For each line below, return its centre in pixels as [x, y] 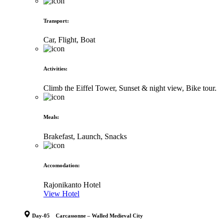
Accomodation [61, 166]
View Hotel [61, 194]
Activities [55, 69]
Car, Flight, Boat [69, 40]
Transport [55, 20]
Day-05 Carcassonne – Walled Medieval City [88, 216]
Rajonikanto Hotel [72, 185]
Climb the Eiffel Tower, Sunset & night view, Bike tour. [130, 88]
